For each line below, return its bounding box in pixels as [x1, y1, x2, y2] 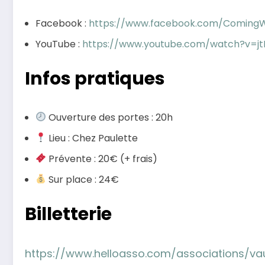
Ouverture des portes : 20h [46, 110, 173, 124]
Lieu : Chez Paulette [46, 131, 138, 145]
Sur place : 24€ [46, 172, 119, 186]
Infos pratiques [25, 66, 165, 91]
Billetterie [25, 201, 112, 227]
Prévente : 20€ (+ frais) [46, 151, 158, 166]
